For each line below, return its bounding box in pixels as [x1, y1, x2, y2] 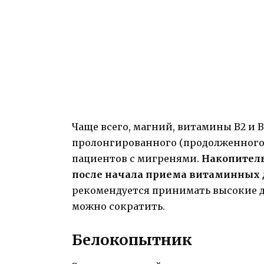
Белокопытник [72, 230, 192, 250]
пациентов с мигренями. [72, 153, 202, 165]
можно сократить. [72, 200, 165, 213]
